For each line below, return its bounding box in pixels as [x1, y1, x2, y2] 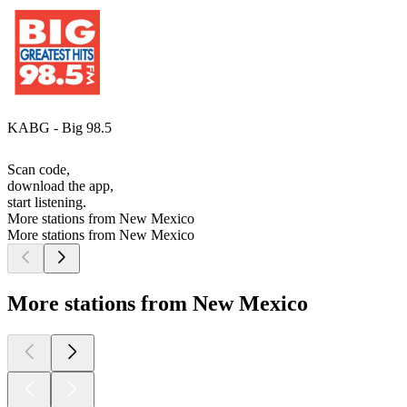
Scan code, [7, 162, 70, 178]
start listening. [7, 194, 86, 211]
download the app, [7, 178, 114, 194]
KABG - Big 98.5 [7, 120, 112, 136]
